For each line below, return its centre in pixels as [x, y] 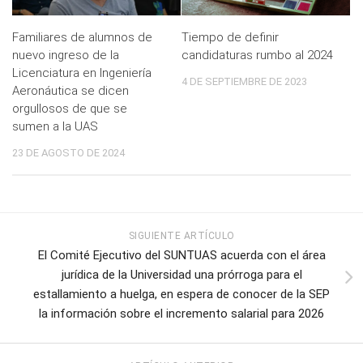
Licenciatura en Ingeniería [82, 73]
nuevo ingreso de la [66, 56]
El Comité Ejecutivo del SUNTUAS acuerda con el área [181, 256]
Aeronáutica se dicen [70, 91]
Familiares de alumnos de [82, 38]
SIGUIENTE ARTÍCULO [181, 236]
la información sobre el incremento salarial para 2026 [181, 314]
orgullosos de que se [70, 109]
